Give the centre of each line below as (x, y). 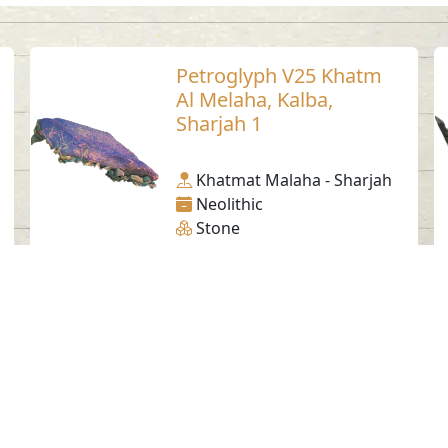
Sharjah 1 (218, 123)
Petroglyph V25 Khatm (278, 75)
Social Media (223, 371)
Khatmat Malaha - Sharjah (293, 179)
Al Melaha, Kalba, (254, 99)
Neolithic (229, 203)
